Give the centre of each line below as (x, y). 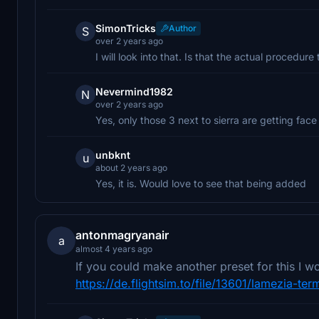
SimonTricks (126, 28)
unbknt (113, 155)
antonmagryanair (122, 235)
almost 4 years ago (114, 249)
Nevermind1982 (134, 91)
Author (183, 28)
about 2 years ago (131, 167)
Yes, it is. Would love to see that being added (201, 183)
